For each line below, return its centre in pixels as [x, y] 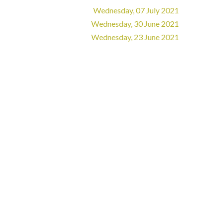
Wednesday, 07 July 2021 [136, 10]
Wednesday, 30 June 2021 [135, 24]
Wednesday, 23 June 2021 [135, 37]
